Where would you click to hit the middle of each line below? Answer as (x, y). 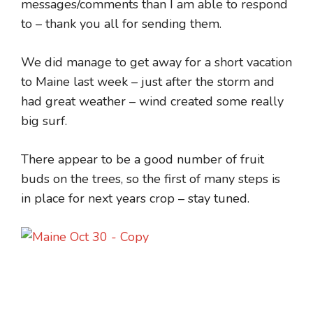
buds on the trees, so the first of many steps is (151, 179)
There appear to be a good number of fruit (143, 160)
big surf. (44, 121)
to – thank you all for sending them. (121, 24)
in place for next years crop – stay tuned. (135, 199)
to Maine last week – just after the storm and (148, 82)
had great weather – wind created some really (152, 102)
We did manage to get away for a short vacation (156, 63)
